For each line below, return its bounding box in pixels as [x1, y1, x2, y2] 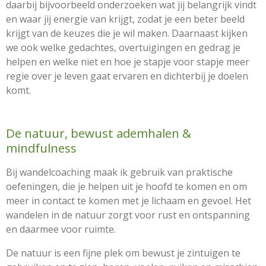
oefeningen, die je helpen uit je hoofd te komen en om [6, 179, 247, 193]
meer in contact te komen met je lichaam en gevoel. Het [6, 194, 251, 207]
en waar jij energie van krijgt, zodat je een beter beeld [6, 12, 245, 26]
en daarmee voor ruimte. [6, 222, 118, 236]
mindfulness [6, 139, 77, 156]
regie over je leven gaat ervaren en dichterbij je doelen [6, 69, 248, 83]
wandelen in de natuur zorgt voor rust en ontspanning [6, 208, 250, 221]
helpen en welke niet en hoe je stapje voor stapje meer [6, 55, 249, 68]
